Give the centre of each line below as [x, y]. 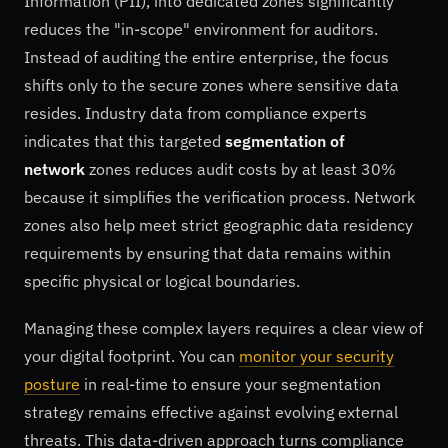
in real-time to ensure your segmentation [230, 384]
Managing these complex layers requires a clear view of [223, 328]
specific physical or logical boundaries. [162, 280]
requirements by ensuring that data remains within [207, 252]
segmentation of [285, 140]
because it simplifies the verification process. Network [219, 196]
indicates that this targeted [124, 140]
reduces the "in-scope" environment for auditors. [201, 28]
